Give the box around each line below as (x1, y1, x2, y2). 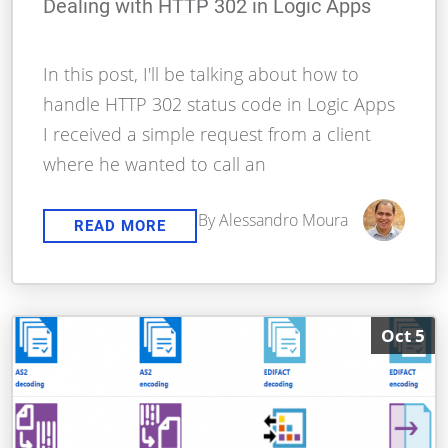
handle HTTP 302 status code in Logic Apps (43, 92, 396, 117)
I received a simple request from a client (43, 122, 372, 147)
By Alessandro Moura (197, 209, 348, 232)
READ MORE (74, 217, 167, 236)
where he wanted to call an (43, 152, 267, 177)
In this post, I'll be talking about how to (43, 62, 360, 87)
